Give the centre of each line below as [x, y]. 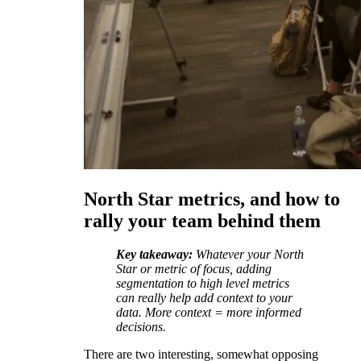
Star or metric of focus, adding [194, 269]
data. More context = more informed [209, 313]
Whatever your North [250, 255]
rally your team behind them [202, 220]
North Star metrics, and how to [212, 199]
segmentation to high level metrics [203, 284]
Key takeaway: [154, 255]
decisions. [141, 327]
